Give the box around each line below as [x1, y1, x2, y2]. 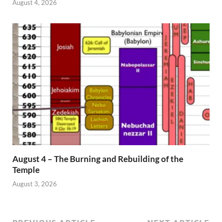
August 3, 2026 [12, 180, 57, 188]
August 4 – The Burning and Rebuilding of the [12, 153, 183, 164]
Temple [12, 164, 40, 175]
